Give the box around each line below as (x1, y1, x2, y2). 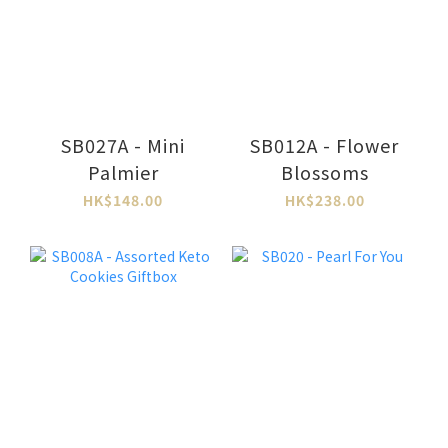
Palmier (87, 158, 159, 185)
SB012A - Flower (250, 131, 400, 158)
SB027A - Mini (61, 131, 186, 158)
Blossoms (280, 158, 369, 185)
